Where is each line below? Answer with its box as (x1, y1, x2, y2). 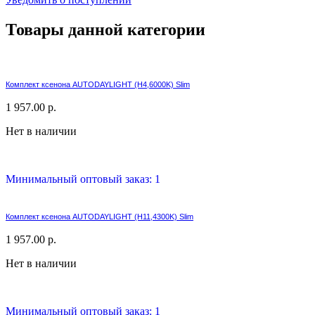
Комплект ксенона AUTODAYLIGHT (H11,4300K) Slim (6, 212, 193, 221)
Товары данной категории (6, 20, 205, 39)
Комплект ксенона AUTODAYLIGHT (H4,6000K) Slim (6, 79, 190, 89)
